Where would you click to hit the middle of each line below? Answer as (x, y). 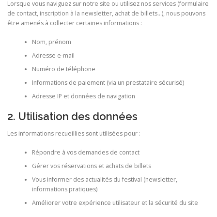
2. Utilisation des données (72, 116)
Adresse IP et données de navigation (83, 96)
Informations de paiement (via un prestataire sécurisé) (108, 82)
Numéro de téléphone (63, 69)
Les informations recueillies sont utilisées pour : (74, 134)
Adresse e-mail (53, 55)
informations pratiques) (64, 189)
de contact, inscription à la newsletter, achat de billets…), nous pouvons (106, 14)
